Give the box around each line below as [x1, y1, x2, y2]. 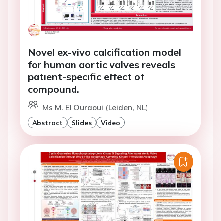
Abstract [32, 118, 63, 127]
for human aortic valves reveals [28, 58, 175, 71]
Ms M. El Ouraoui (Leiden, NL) [42, 102, 148, 112]
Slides [72, 118, 92, 127]
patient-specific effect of [28, 71, 144, 83]
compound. [28, 83, 79, 96]
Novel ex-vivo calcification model [28, 46, 181, 59]
